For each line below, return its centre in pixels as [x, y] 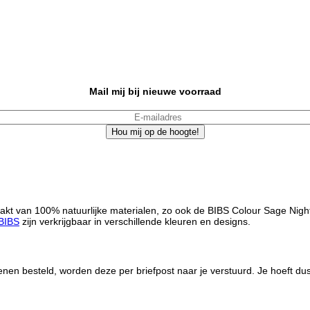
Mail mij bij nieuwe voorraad [155, 92]
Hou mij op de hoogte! [155, 132]
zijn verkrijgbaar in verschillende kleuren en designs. [135, 222]
